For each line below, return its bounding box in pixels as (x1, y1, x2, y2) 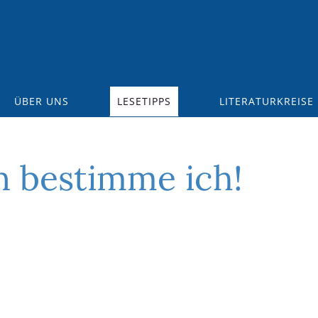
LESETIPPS (117, 94, 171, 108)
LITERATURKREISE (219, 94, 314, 108)
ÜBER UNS (13, 94, 69, 108)
